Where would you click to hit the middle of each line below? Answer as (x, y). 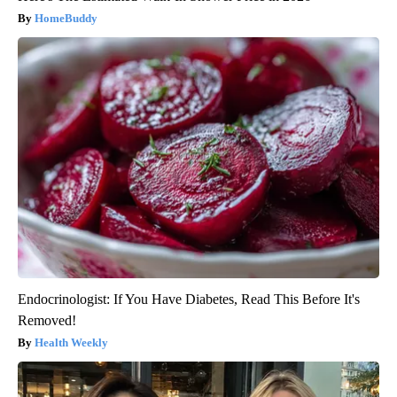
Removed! (47, 320)
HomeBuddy (66, 18)
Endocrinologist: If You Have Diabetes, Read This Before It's (189, 299)
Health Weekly (71, 342)
